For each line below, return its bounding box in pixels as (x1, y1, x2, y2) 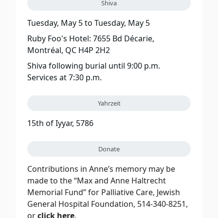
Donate (98, 144, 120, 153)
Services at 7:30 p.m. (27, 72, 102, 83)
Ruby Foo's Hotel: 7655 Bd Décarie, (27, 33, 154, 44)
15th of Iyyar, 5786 (27, 117, 93, 128)
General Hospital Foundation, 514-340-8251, (27, 198, 188, 209)
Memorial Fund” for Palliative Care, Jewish (27, 186, 180, 198)
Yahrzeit (97, 98, 121, 108)
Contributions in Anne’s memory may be (27, 163, 175, 174)
